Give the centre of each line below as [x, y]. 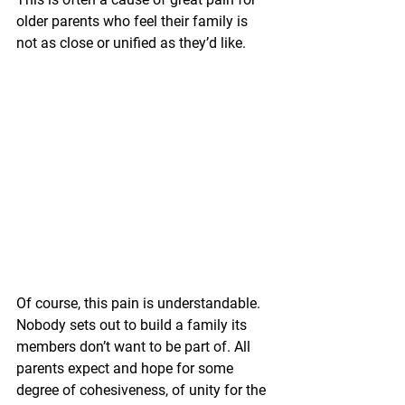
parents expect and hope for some [127, 369]
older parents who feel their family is [134, 21]
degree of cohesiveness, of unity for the [143, 391]
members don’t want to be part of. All [135, 347]
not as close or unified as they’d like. [131, 43]
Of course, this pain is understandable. [140, 304]
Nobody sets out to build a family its [133, 325]
